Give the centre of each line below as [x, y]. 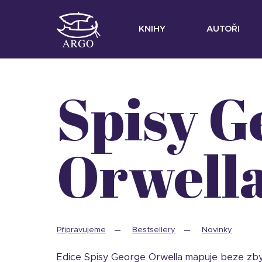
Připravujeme [81, 230]
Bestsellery [154, 230]
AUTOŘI [223, 29]
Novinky [217, 230]
